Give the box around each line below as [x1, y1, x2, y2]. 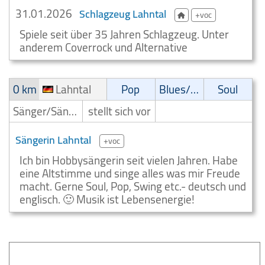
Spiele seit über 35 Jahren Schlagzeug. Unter [20, 24, 229, 45]
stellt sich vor [88, 101, 151, 122]
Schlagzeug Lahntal [79, 4, 166, 24]
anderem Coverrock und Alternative [20, 37, 188, 58]
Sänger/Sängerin [69, 101, 77, 122]
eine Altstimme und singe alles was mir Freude [20, 163, 240, 184]
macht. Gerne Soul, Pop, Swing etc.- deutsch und [20, 176, 246, 197]
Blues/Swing [190, 79, 199, 100]
